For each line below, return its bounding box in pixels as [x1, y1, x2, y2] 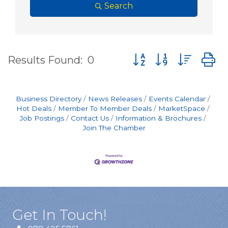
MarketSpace [158, 104, 205, 112]
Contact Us [71, 114, 109, 122]
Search [104, 1, 133, 11]
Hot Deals [16, 104, 51, 112]
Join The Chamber [82, 124, 146, 132]
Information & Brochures [116, 114, 202, 122]
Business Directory [16, 95, 81, 103]
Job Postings [20, 114, 64, 122]
